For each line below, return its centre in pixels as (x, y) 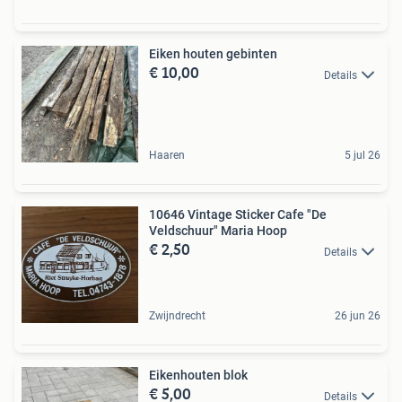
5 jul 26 (363, 156)
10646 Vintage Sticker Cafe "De (238, 215)
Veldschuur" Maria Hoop (218, 231)
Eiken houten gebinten (213, 54)
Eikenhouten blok (198, 376)
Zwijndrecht (177, 316)
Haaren (167, 156)
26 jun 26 (358, 316)
